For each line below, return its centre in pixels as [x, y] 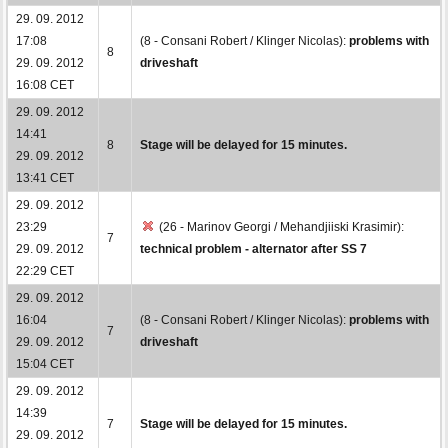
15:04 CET [45, 363]
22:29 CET [45, 270]
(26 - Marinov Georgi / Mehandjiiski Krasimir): [280, 226]
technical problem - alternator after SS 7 [253, 248]
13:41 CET [45, 177]
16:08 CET [45, 84]
